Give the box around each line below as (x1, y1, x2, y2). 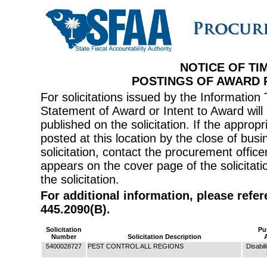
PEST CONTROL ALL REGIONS (88, 243, 184, 250)
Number (51, 233, 76, 240)
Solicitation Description (127, 233, 201, 240)
